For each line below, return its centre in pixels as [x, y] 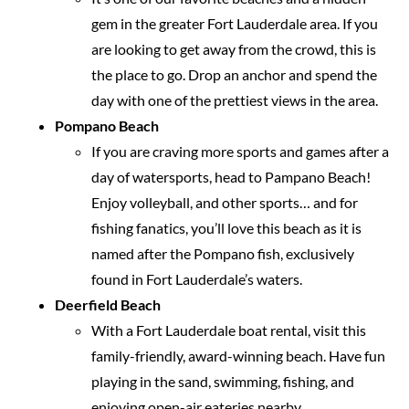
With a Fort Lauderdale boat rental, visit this [229, 330]
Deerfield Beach [108, 304]
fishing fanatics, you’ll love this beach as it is [226, 227]
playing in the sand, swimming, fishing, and [223, 381]
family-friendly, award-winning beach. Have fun [238, 355]
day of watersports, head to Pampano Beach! [231, 176]
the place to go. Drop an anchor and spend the [234, 74]
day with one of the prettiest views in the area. [236, 100]
